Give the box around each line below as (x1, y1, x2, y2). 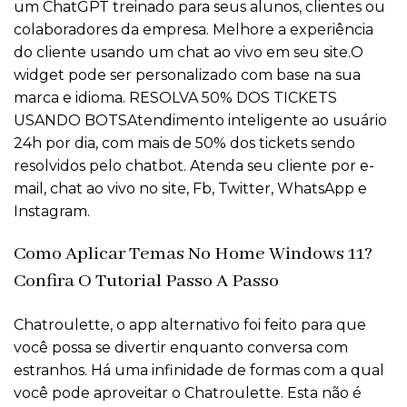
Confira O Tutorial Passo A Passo (14, 270, 279, 293)
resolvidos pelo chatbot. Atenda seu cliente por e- (14, 157, 374, 175)
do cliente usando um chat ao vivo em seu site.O (14, 44, 363, 62)
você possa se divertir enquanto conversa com (14, 339, 348, 357)
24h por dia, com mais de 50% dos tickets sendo (14, 134, 355, 153)
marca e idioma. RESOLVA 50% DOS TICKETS (14, 89, 337, 107)
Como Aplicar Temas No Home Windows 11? (14, 243, 372, 266)
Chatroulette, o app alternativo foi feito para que (14, 316, 366, 334)
